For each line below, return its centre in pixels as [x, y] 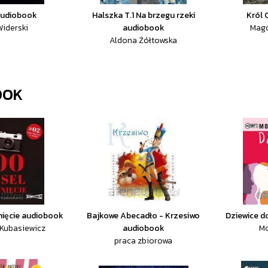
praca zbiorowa [144, 241]
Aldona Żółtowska [144, 40]
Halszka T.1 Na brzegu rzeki [143, 15]
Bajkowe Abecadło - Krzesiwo [144, 216]
